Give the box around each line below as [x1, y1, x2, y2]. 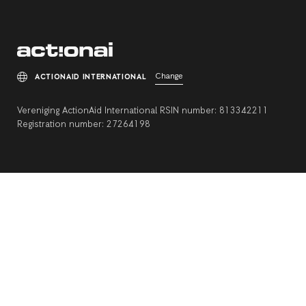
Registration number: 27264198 [17, 118, 151, 130]
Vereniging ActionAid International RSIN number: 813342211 [17, 105, 269, 117]
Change [155, 70, 184, 82]
